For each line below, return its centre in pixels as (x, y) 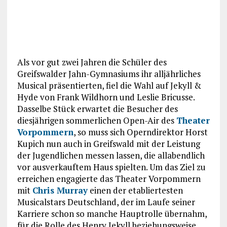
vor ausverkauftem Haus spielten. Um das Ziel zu (111, 167)
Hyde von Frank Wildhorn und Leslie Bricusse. (106, 97)
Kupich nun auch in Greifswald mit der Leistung (108, 143)
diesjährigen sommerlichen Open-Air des (97, 120)
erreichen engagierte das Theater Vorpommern (109, 178)
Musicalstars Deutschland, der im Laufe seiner (106, 202)
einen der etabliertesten (135, 190)
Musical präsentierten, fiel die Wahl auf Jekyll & (109, 85)
